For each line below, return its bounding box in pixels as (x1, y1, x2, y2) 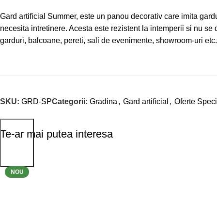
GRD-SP (21, 97, 52, 106)
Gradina (90, 97, 117, 106)
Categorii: (52, 97, 88, 106)
